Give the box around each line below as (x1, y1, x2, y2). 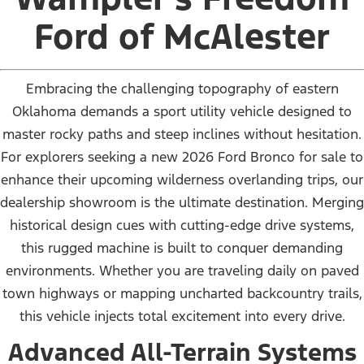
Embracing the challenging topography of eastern (25, 79, 339, 97)
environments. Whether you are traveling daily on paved (5, 261, 359, 279)
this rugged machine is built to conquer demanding (21, 238, 343, 257)
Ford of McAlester (34, 14, 330, 58)
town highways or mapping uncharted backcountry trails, (2, 284, 362, 302)
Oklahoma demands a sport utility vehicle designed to (12, 102, 352, 120)
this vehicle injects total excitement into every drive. (19, 306, 345, 325)
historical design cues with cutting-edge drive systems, (10, 215, 354, 234)
